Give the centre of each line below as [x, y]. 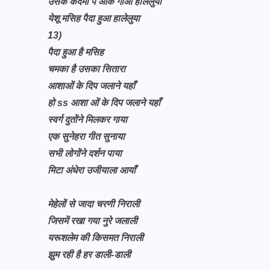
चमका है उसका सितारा [88, 69]
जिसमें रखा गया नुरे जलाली [94, 221]
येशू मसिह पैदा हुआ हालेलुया [94, 18]
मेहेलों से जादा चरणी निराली [94, 204]
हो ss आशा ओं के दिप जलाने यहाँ [104, 103]
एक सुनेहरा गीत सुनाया [86, 137]
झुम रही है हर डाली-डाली [90, 255]
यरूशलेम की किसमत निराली [97, 238]
